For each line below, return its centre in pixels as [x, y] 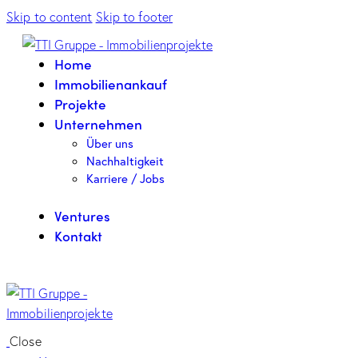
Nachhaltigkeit [125, 161]
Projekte [80, 104]
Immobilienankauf [111, 84]
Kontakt [78, 235]
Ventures [82, 215]
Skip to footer [134, 16]
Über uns [110, 143]
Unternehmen [98, 124]
